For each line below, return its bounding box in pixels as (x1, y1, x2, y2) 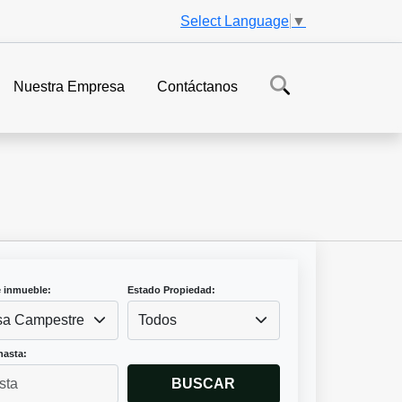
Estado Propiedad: (127, 284, 215, 296)
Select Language (180, 13, 289, 29)
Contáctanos (157, 79, 238, 95)
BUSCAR (171, 376, 236, 392)
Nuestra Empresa (13, 79, 125, 95)
